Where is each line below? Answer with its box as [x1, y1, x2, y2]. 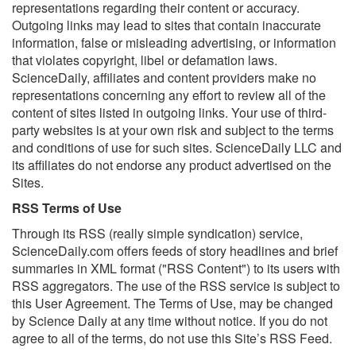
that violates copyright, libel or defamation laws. [12, 51, 277, 69]
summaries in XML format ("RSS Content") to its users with [12, 259, 340, 277]
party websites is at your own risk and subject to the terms [12, 121, 334, 139]
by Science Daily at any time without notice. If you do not [12, 311, 327, 330]
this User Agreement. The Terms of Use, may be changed [12, 294, 333, 312]
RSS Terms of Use [12, 199, 122, 217]
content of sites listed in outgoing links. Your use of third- [12, 103, 327, 122]
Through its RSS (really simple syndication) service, [12, 224, 303, 242]
